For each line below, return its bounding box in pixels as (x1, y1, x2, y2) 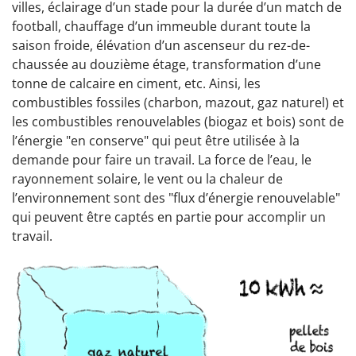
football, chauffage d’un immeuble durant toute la (12, 17, 311, 36)
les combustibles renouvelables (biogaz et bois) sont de (12, 113, 344, 131)
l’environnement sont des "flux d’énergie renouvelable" (12, 189, 340, 207)
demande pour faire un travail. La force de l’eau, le (12, 151, 311, 169)
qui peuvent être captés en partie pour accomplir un (12, 208, 326, 226)
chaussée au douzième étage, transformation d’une (12, 56, 321, 74)
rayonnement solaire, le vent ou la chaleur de (12, 170, 283, 188)
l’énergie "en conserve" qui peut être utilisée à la (12, 132, 300, 150)
